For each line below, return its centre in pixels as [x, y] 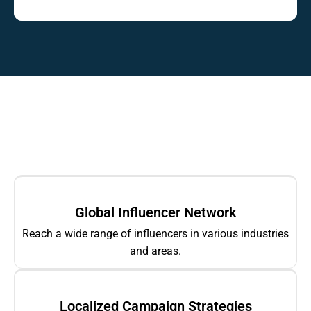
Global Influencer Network [155, 213]
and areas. [155, 251]
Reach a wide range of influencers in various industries [155, 234]
